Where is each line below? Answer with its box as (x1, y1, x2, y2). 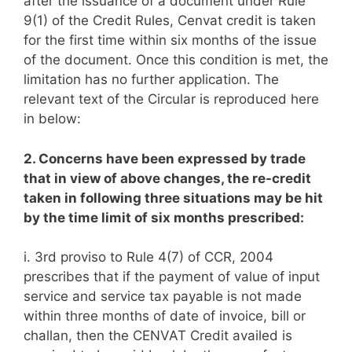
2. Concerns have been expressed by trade (24, 150, 306, 167)
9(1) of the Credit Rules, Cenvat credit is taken (24, 13, 316, 28)
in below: (24, 111, 81, 126)
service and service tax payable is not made (24, 288, 302, 304)
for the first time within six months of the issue (24, 32, 317, 48)
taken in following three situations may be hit (24, 189, 323, 206)
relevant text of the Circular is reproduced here (24, 91, 319, 107)
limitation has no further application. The (24, 71, 279, 87)
